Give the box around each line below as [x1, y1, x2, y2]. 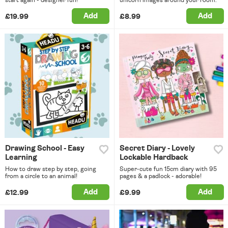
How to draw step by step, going [5, 166, 96, 173]
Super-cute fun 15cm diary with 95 [119, 166, 217, 173]
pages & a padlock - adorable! [119, 173, 202, 180]
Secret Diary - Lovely [119, 145, 195, 153]
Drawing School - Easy [5, 145, 84, 153]
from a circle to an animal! [5, 173, 77, 180]
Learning [5, 154, 37, 162]
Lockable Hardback [119, 154, 188, 162]
